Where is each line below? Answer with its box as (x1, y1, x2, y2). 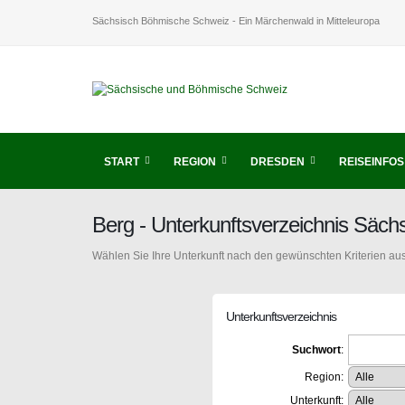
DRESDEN (250, 155, 305, 168)
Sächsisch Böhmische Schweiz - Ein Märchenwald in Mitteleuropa (92, 15, 380, 26)
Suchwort (291, 344, 341, 356)
